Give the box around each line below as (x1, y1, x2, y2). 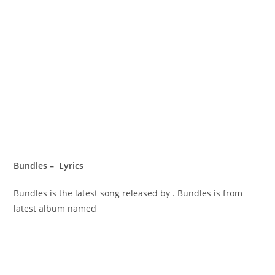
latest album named (14, 202, 97, 214)
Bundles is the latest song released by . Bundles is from (14, 187, 243, 199)
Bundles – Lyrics (14, 159, 89, 171)
